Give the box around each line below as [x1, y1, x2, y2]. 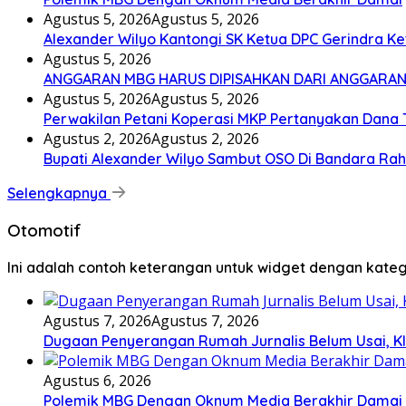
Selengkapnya [7, 183, 111, 202]
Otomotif [7, 219, 82, 242]
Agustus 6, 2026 [43, 371, 151, 391]
